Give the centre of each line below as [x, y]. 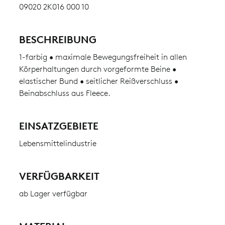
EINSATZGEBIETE [59, 126]
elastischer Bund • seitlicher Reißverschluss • [98, 81]
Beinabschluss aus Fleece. [65, 93]
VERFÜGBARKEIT [59, 176]
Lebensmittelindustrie [58, 143]
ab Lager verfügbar [53, 194]
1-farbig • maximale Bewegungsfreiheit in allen [103, 57]
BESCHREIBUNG [58, 39]
